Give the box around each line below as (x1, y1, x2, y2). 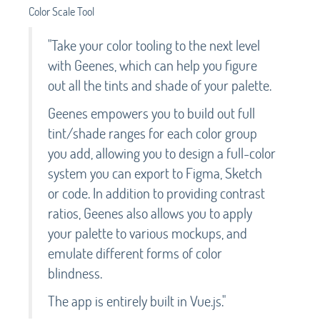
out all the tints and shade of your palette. (48, 75, 271, 94)
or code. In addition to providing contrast (48, 183, 265, 202)
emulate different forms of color (48, 243, 222, 262)
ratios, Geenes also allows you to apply (48, 203, 252, 222)
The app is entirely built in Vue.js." (48, 291, 226, 310)
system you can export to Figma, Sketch (48, 163, 262, 182)
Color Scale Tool (29, 3, 94, 19)
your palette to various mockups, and (48, 223, 247, 242)
